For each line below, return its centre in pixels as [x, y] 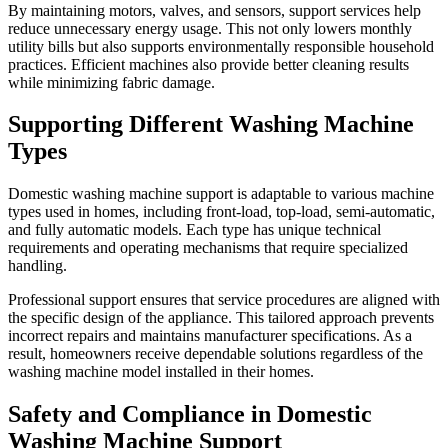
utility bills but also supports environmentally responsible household [221, 46]
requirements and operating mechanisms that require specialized [208, 248]
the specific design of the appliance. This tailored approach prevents [221, 318]
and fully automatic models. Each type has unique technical [194, 230]
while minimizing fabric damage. [111, 82]
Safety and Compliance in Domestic [190, 414]
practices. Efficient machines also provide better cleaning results [208, 64]
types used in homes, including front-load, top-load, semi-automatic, [221, 212]
